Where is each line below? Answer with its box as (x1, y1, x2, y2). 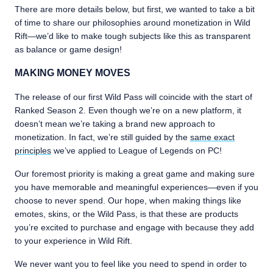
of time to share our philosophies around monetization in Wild (15, 18, 250, 27)
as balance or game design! (15, 44, 122, 54)
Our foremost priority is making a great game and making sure (15, 169, 255, 179)
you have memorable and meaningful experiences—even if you (15, 182, 258, 192)
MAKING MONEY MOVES (15, 68, 130, 78)
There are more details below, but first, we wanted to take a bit (15, 4, 255, 14)
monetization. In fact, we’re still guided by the (15, 132, 190, 142)
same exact (190, 132, 235, 142)
